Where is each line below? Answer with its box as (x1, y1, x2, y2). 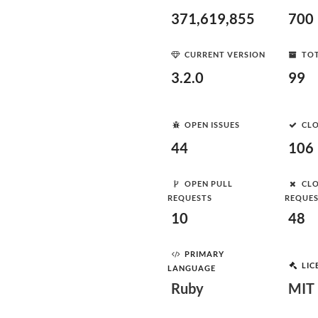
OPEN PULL (185, 178, 233, 188)
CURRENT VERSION (185, 49, 265, 59)
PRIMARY (185, 248, 224, 258)
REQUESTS (168, 193, 212, 202)
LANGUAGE (168, 263, 216, 273)
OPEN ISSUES (185, 119, 240, 129)
